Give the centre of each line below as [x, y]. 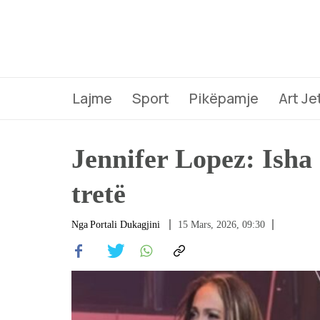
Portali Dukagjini [125, 225]
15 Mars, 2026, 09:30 [221, 225]
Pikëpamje [224, 98]
